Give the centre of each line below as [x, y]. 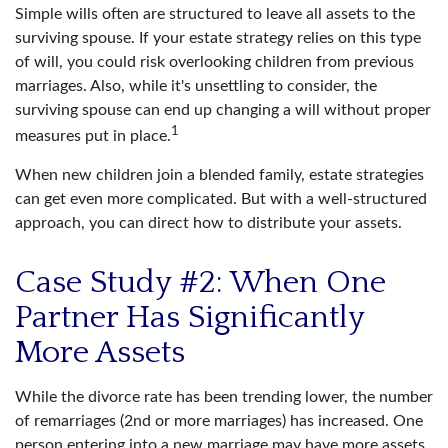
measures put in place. [93, 136]
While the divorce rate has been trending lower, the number [224, 397]
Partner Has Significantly [189, 318]
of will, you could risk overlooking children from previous [214, 62]
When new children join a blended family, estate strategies [219, 175]
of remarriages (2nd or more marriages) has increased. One [219, 421]
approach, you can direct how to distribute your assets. [208, 223]
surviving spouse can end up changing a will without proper [223, 110]
